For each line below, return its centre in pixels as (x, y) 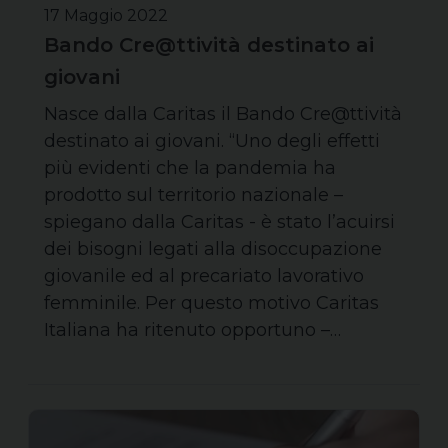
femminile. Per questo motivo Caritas (211, 302)
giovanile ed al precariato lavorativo (204, 275)
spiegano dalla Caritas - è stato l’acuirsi (219, 221)
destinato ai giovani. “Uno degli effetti (212, 140)
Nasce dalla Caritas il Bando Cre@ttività (223, 113)
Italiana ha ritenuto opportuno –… (192, 329)
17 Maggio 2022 (106, 15)
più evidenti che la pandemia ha (190, 167)
